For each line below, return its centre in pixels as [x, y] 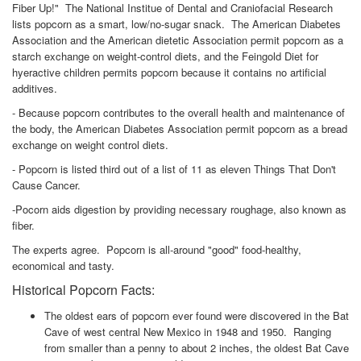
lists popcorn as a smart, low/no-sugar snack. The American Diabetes [176, 24]
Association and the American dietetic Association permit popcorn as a [178, 40]
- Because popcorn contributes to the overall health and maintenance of [178, 112]
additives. [35, 88]
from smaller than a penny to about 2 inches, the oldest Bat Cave [197, 348]
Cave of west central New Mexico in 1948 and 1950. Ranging [188, 332]
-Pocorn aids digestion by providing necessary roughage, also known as [179, 209]
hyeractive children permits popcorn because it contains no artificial [169, 72]
